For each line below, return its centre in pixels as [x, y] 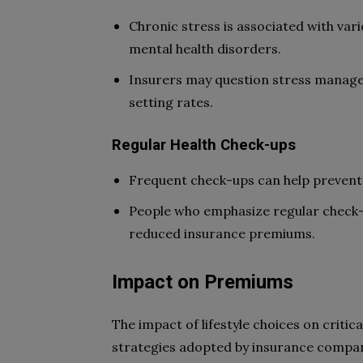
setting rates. [171, 102]
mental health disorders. [205, 49]
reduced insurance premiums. [222, 233]
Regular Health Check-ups [204, 145]
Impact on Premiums [203, 282]
